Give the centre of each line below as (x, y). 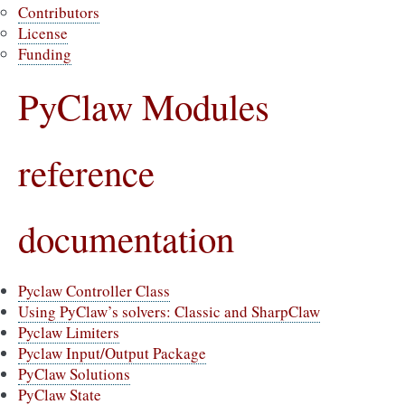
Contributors (59, 12)
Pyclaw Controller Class (94, 291)
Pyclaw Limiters (69, 332)
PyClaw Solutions (74, 374)
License (43, 33)
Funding (45, 54)
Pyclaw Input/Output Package (112, 353)
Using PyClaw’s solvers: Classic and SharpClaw (169, 311)
